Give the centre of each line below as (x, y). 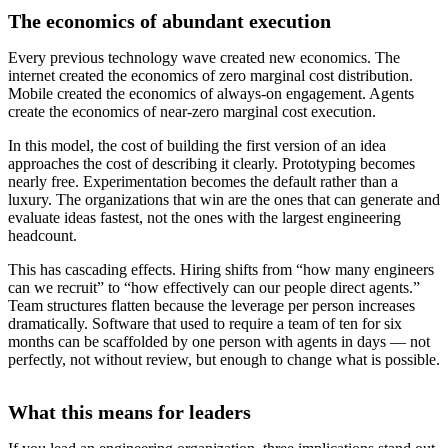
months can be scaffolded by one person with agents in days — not (219, 342)
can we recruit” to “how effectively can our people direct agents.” (214, 288)
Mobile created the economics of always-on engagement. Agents (211, 94)
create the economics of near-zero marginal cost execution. (192, 112)
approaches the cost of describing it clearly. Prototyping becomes (211, 164)
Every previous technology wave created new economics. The (204, 58)
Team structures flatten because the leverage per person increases (211, 306)
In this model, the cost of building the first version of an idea (197, 146)
